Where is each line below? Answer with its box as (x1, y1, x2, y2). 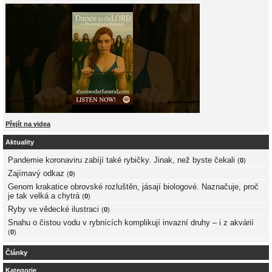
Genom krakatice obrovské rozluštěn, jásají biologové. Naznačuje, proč (8, 182, 259, 191)
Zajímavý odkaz (8, 168, 64, 178)
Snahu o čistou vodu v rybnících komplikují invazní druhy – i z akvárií (8, 217, 254, 227)
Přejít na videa (5, 120, 50, 127)
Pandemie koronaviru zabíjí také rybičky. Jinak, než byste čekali (8, 155, 235, 165)
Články (5, 249, 27, 257)
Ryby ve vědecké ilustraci (8, 204, 99, 214)
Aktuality (5, 138, 34, 146)
